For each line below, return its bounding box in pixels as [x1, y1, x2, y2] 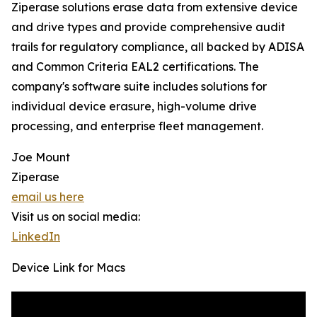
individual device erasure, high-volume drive [11, 99, 257, 114]
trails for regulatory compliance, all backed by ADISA [11, 40, 304, 54]
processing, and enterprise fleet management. [11, 119, 263, 134]
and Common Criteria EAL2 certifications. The [11, 59, 259, 74]
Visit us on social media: [11, 209, 140, 224]
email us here [11, 190, 84, 204]
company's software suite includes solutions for [11, 79, 267, 94]
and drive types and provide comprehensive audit [11, 20, 285, 35]
